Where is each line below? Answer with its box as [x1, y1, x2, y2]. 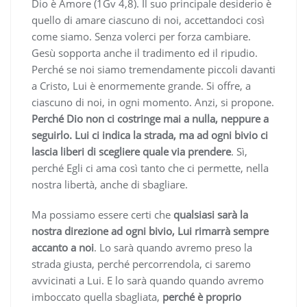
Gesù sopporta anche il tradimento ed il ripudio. [32, 45, 258, 60]
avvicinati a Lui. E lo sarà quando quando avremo [32, 273, 264, 287]
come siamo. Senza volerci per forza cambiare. [32, 29, 251, 43]
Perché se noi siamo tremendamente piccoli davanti [32, 62, 275, 76]
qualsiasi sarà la [173, 207, 248, 221]
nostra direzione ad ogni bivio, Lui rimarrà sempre [32, 223, 269, 238]
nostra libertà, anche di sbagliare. [32, 177, 188, 191]
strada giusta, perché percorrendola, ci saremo [32, 256, 251, 271]
